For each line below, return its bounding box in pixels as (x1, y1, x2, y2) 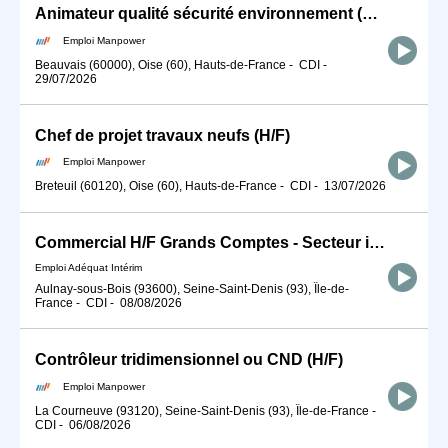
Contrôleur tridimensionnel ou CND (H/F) (35, 351, 343, 369)
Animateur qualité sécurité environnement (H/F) (362, 4, 378, 22)
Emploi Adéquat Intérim (35, 262, 142, 273)
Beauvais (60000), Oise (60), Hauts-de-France (35, 57, 286, 72)
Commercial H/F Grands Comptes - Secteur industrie (369, 234, 385, 252)
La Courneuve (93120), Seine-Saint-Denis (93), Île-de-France (35, 403, 369, 418)
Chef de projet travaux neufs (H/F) (35, 126, 290, 144)
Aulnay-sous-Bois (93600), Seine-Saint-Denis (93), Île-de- (35, 282, 349, 296)
